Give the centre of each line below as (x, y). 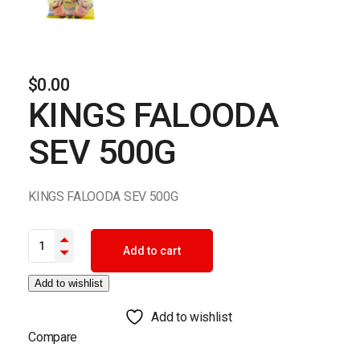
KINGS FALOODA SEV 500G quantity (125, 234)
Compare (53, 337)
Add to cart (152, 250)
